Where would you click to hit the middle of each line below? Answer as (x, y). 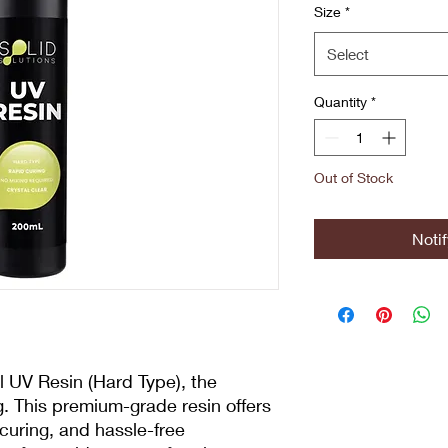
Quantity (340, 101)
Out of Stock (353, 177)
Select (348, 54)
